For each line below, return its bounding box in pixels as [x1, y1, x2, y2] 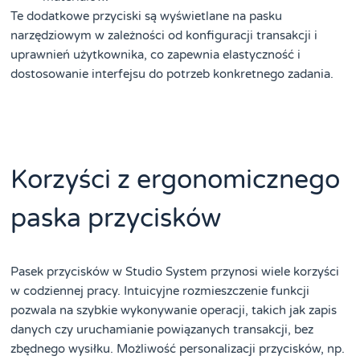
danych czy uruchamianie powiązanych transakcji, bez [10, 322, 314, 337]
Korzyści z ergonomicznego [10, 165, 341, 196]
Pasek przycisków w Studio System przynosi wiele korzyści [10, 264, 340, 280]
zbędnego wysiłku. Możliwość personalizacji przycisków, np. [10, 342, 346, 357]
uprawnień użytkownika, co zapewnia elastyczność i [10, 47, 301, 63]
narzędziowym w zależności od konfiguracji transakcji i [10, 28, 318, 43]
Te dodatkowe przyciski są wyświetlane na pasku [10, 9, 283, 24]
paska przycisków [10, 203, 222, 235]
